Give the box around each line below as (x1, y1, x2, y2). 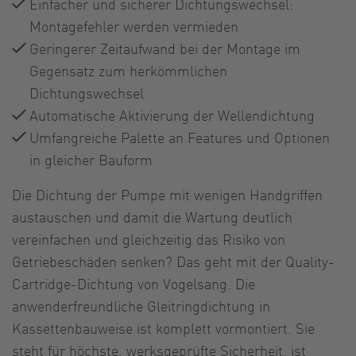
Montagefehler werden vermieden (29, 16, 238, 35)
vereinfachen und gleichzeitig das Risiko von (12, 229, 285, 248)
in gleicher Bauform (29, 149, 153, 168)
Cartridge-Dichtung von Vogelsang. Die (12, 273, 255, 292)
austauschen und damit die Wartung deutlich (12, 207, 292, 226)
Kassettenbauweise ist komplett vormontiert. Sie (12, 318, 315, 337)
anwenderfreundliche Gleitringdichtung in (12, 296, 270, 315)
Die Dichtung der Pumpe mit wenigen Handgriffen (12, 184, 323, 203)
